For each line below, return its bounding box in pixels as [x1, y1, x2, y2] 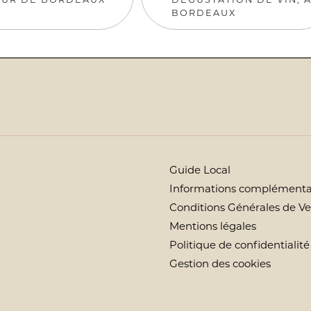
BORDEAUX [171, 8, 236, 19]
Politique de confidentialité [169, 238, 310, 252]
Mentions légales [169, 219, 256, 233]
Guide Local [169, 163, 230, 177]
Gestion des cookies [169, 257, 271, 271]
